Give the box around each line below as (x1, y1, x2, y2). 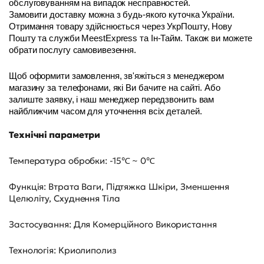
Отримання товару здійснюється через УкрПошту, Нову (9, 21, 232, 31)
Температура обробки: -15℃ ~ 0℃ (9, 154, 155, 166)
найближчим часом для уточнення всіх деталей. (9, 106, 204, 116)
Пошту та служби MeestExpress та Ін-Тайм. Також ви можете (9, 33, 253, 43)
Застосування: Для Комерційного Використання (9, 218, 217, 230)
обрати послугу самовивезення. (9, 45, 138, 55)
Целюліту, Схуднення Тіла (9, 192, 120, 204)
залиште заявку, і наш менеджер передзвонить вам (9, 94, 214, 104)
